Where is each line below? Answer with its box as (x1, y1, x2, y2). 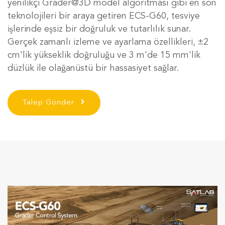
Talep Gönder (23, 99, 77, 106)
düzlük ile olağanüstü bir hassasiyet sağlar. (8, 64, 179, 73)
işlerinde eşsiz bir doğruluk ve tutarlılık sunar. (8, 25, 191, 34)
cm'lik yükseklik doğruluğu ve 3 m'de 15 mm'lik (8, 51, 200, 60)
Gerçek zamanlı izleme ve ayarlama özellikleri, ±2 (8, 38, 208, 47)
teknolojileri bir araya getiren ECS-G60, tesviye (8, 12, 200, 21)
